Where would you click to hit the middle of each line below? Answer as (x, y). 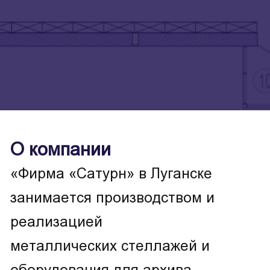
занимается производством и (112, 197)
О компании (61, 149)
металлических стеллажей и (110, 245)
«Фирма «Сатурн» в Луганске (111, 173)
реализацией (56, 221)
